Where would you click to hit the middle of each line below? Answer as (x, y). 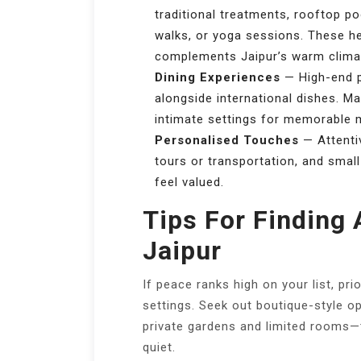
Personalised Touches (227, 141)
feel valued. (189, 183)
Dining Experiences (218, 78)
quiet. (159, 348)
